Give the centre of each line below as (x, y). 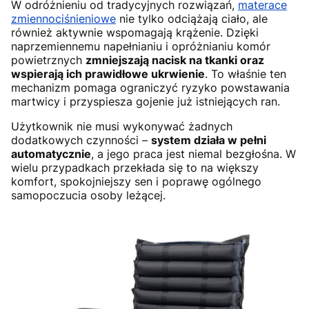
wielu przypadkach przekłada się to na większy (135, 168)
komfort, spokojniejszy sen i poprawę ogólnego (136, 182)
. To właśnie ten (246, 74)
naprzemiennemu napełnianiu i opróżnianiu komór (141, 47)
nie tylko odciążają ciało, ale (192, 19)
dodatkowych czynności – (81, 140)
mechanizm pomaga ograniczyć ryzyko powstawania (150, 88)
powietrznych (48, 60)
